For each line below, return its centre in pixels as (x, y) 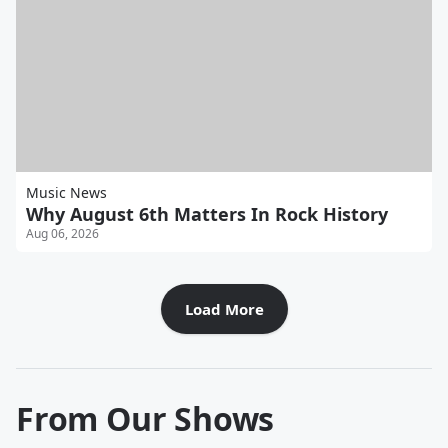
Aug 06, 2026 (62, 234)
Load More (224, 309)
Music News (66, 193)
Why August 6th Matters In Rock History (207, 214)
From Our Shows (145, 419)
